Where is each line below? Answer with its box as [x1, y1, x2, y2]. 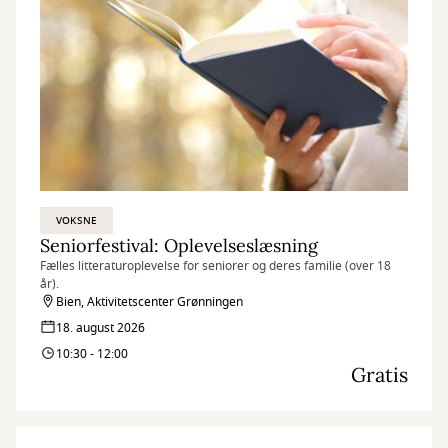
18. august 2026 [56, 319, 145, 337]
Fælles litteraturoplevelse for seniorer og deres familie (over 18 [40, 257, 391, 275]
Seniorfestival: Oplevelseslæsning [40, 234, 318, 257]
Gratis [351, 362, 408, 387]
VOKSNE [56, 213, 98, 228]
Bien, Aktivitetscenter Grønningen [56, 293, 243, 311]
